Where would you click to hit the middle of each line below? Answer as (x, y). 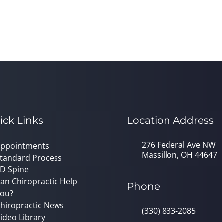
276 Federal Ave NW (179, 144)
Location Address (170, 120)
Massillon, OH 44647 (179, 154)
